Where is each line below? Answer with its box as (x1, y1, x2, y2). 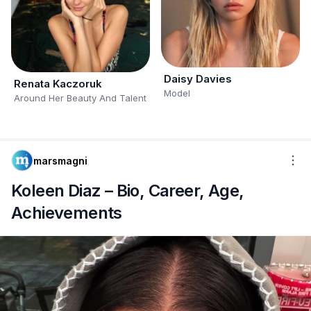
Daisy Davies (164, 72, 232, 85)
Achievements (11, 202, 122, 223)
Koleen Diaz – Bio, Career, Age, (11, 180, 244, 201)
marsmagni (33, 154, 87, 167)
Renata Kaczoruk (14, 76, 102, 90)
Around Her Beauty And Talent (14, 92, 146, 103)
